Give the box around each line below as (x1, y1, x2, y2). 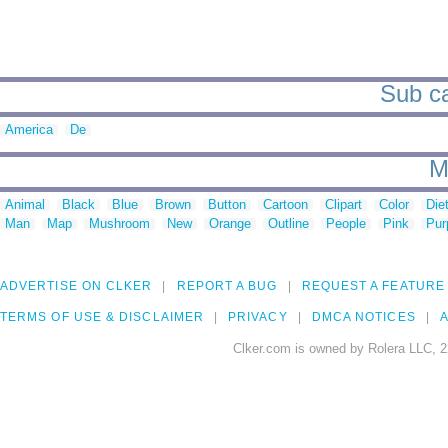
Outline (268, 216, 309, 232)
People (326, 216, 366, 232)
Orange (209, 216, 251, 232)
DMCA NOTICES (311, 310, 416, 325)
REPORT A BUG (176, 279, 278, 294)
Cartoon (263, 197, 308, 213)
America (5, 122, 53, 138)
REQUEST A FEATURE (301, 279, 445, 294)
